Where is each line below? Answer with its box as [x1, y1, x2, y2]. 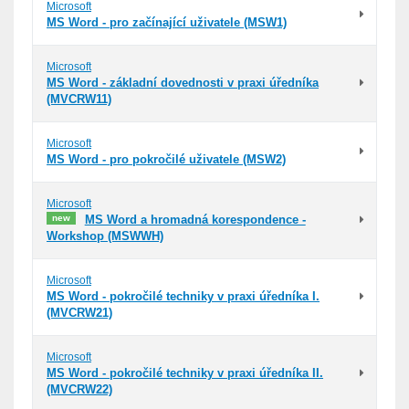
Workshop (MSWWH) [47, 229, 163, 243]
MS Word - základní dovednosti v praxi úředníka [47, 76, 319, 89]
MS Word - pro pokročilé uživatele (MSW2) [47, 152, 286, 166]
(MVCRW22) [47, 383, 112, 396]
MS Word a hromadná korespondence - [84, 213, 306, 226]
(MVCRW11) [47, 92, 111, 106]
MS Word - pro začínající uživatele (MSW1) [47, 16, 287, 29]
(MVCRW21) [47, 306, 112, 320]
